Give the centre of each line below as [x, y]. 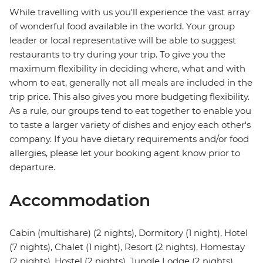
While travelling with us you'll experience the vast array [129, 12]
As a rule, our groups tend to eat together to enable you [130, 111]
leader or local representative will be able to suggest [123, 41]
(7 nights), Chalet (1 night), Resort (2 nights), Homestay [127, 247]
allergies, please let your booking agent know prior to [125, 153]
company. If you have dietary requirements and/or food [129, 139]
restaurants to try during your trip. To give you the [117, 55]
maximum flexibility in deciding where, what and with [127, 69]
